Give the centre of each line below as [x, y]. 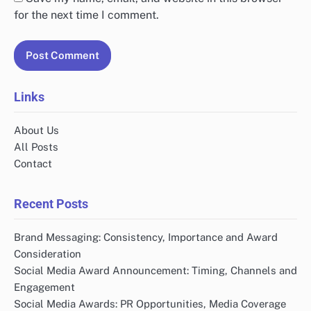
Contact [33, 163]
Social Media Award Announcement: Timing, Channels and [155, 270]
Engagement [44, 287]
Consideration [48, 253]
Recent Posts [51, 203]
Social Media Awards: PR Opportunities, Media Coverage [150, 303]
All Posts [36, 146]
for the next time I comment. [86, 15]
